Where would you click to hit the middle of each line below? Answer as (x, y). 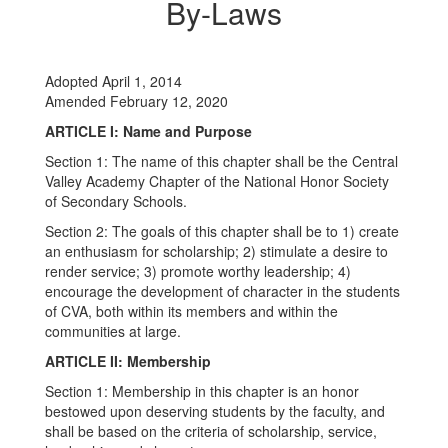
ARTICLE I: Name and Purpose (148, 131)
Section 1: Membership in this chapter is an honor (202, 391)
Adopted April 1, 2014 (113, 81)
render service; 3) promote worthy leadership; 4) (198, 271)
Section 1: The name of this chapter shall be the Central (221, 161)
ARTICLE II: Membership (128, 361)
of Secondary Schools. (116, 201)
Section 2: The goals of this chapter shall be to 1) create (222, 231)
